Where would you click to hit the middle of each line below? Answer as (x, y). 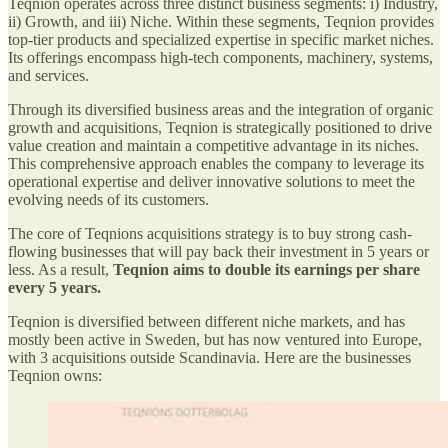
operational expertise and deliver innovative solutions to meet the (211, 182)
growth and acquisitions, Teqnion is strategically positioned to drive (220, 128)
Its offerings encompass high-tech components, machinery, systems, (220, 58)
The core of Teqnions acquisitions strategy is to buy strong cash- (210, 234)
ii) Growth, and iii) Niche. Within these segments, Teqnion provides (221, 22)
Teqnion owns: (55, 376)
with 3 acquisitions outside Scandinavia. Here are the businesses (209, 358)
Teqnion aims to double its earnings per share (266, 270)
